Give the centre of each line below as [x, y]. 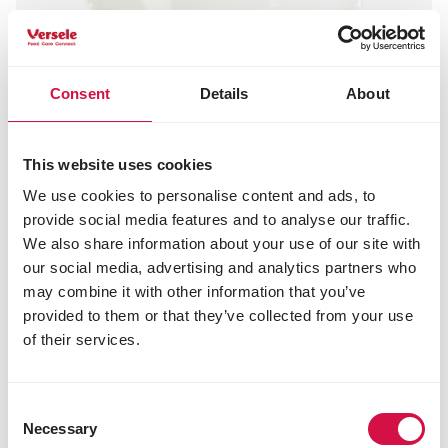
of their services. [81, 339]
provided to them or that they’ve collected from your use [218, 315]
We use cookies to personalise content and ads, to [199, 195]
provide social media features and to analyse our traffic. [217, 219]
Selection [37, 432]
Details [224, 93]
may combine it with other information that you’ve [194, 291]
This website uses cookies [118, 164]
